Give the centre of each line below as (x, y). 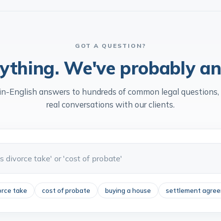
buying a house (128, 204)
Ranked (62, 8)
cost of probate (66, 204)
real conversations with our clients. (110, 118)
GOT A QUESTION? (110, 59)
